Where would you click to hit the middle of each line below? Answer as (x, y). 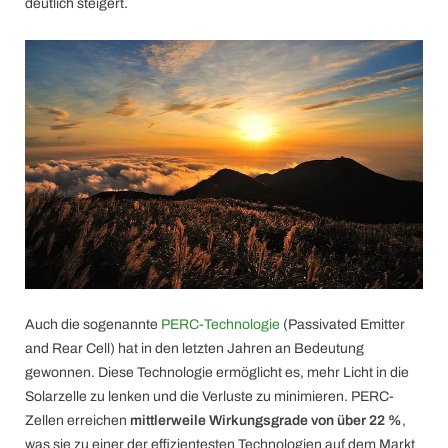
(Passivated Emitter (342, 324)
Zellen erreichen (77, 420)
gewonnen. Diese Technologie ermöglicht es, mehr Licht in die (217, 372)
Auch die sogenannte (93, 324)
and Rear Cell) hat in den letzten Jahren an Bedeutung (194, 348)
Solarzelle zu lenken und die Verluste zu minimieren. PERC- (209, 396)
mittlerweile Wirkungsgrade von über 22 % (266, 420)
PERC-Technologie (220, 324)
